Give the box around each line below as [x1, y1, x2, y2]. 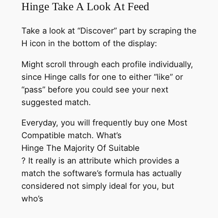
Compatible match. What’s [21, 130, 122, 141]
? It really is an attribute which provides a [21, 156, 179, 166]
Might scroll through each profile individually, [21, 59, 193, 69]
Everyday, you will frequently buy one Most [21, 118, 187, 128]
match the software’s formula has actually [21, 168, 182, 179]
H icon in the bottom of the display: [21, 38, 157, 48]
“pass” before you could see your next [21, 84, 168, 94]
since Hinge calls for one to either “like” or [21, 72, 183, 82]
